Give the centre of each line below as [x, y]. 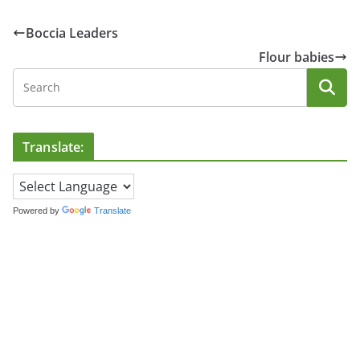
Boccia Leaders [72, 33]
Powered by [37, 210]
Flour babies [297, 57]
